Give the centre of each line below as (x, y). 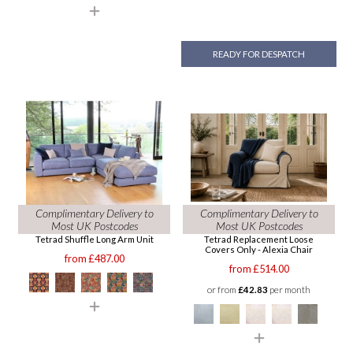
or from (223, 290)
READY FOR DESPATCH (259, 54)
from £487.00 (94, 259)
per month (289, 290)
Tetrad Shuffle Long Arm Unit (94, 240)
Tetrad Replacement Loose (259, 240)
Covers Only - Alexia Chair (259, 250)
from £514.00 (259, 269)
